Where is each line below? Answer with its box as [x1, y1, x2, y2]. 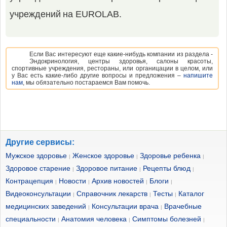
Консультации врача [92, 202, 159, 210]
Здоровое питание [76, 164, 137, 172]
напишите [183, 72, 213, 79]
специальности [6, 215, 56, 223]
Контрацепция [6, 177, 53, 185]
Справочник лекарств [77, 190, 147, 198]
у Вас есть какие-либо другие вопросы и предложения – [12, 72, 183, 79]
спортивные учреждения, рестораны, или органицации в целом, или [12, 65, 213, 72]
